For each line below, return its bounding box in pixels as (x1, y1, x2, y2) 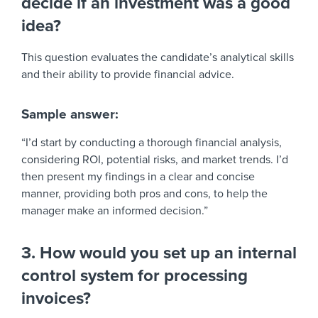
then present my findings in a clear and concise (21, 170, 255, 184)
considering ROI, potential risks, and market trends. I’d (21, 153, 288, 167)
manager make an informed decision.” (21, 204, 208, 218)
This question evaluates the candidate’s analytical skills (21, 50, 294, 65)
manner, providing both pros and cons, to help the (21, 187, 268, 201)
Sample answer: (21, 106, 119, 122)
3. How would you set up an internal (21, 243, 297, 263)
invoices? (21, 288, 91, 309)
